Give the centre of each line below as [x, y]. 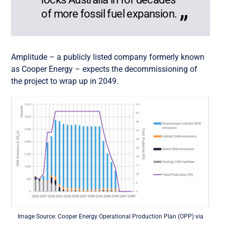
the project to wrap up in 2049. [65, 81]
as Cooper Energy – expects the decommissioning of [104, 69]
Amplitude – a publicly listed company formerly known [108, 57]
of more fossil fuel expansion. [109, 14]
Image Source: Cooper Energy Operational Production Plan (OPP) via [110, 216]
